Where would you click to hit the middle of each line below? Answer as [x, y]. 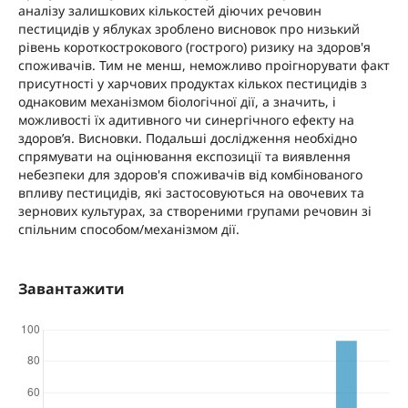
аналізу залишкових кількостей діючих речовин [169, 11]
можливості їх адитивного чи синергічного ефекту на [186, 120]
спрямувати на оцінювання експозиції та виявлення [184, 157]
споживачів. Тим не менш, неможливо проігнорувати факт [204, 66]
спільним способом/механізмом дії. [128, 229]
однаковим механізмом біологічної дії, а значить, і [177, 102]
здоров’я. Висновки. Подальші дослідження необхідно [187, 138]
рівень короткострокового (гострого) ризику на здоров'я [194, 47]
